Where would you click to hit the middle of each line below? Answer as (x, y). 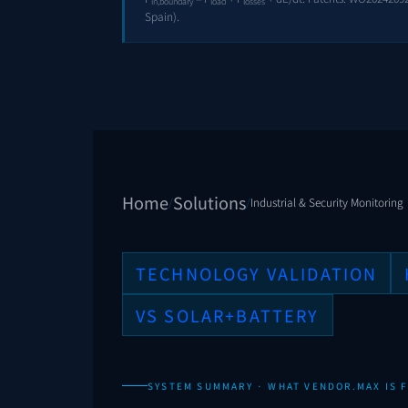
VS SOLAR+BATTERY (228, 316)
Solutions (209, 203)
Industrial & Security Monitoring (327, 202)
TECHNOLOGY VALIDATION (257, 274)
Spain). (162, 16)
